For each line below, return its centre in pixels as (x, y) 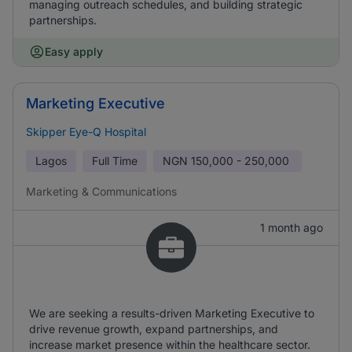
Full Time (115, 161)
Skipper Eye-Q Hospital (86, 132)
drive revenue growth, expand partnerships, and (154, 329)
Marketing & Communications (101, 191)
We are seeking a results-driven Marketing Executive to (172, 313)
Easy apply (74, 51)
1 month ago (291, 227)
